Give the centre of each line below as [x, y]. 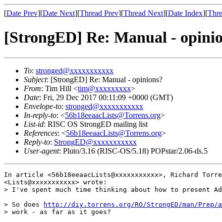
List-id [34, 124]
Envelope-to [43, 106]
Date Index [185, 13]
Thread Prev [99, 13]
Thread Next [143, 13]
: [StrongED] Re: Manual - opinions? [105, 79]
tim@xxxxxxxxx [104, 88]
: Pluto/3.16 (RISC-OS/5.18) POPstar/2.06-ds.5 [133, 151]
